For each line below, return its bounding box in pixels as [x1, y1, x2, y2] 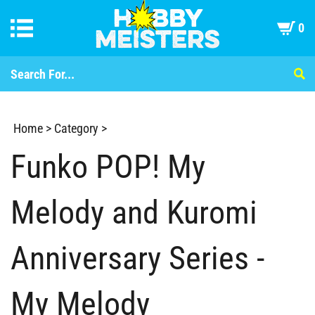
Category [54, 121, 98, 136]
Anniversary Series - [11, 239, 264, 277]
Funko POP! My [11, 148, 205, 186]
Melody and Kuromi [11, 193, 257, 231]
